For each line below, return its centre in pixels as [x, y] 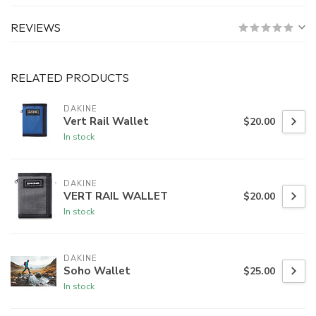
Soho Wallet [97, 270]
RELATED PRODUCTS [70, 78]
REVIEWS [36, 28]
